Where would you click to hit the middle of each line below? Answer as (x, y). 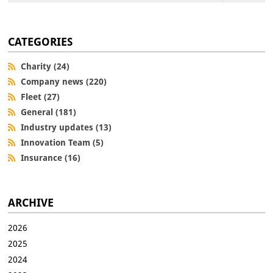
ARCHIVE (31, 202)
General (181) (49, 112)
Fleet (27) (41, 97)
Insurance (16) (51, 158)
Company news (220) (64, 81)
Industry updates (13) (66, 127)
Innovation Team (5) (62, 142)
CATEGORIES (41, 41)
